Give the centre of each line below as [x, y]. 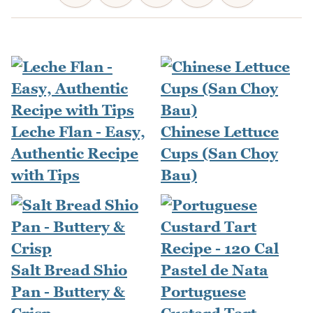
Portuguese [203, 292]
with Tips [45, 175]
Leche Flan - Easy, [78, 132]
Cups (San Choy [219, 154]
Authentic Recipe [75, 154]
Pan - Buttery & [68, 292]
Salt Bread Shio [69, 270]
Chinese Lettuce [220, 132]
